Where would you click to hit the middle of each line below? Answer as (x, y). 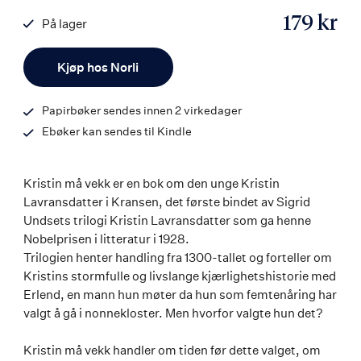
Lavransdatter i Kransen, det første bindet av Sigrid (167, 201)
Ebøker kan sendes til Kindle (117, 131)
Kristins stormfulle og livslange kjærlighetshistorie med (180, 276)
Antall (54, 56)
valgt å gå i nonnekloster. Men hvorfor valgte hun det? (173, 313)
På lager (64, 24)
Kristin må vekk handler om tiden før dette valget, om (172, 350)
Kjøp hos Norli (98, 67)
